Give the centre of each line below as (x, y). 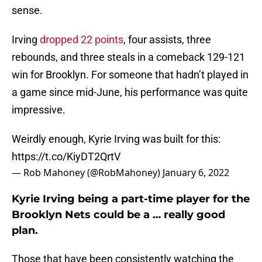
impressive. (39, 110)
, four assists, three (167, 40)
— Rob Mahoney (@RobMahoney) (87, 173)
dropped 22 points (82, 40)
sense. (27, 11)
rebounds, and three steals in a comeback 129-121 (128, 57)
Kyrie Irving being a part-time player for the (131, 199)
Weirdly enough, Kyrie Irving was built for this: (116, 139)
